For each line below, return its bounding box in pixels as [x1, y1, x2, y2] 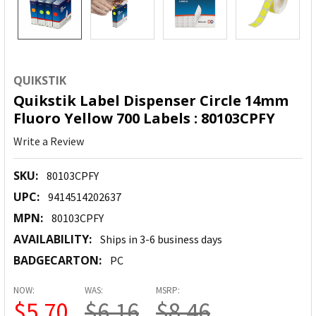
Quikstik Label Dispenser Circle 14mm [13, 91, 288, 111]
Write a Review [13, 134, 84, 149]
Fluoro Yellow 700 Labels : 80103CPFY [13, 109, 275, 128]
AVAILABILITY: [13, 231, 92, 248]
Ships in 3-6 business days [100, 232, 222, 247]
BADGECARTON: [13, 253, 102, 269]
